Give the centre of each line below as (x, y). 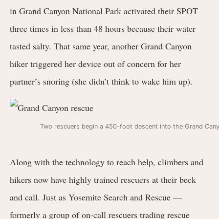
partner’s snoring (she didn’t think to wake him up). (101, 81)
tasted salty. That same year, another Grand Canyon (101, 46)
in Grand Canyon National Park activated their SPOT (104, 11)
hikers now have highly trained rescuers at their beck (103, 179)
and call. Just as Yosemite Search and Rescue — (96, 197)
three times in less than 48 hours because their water (103, 28)
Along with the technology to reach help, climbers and (107, 162)
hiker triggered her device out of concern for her (95, 63)
